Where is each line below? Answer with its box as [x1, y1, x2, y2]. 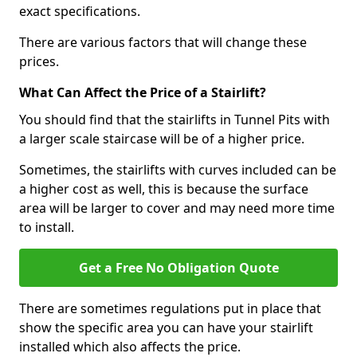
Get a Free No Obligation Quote [78, 258, 279, 277]
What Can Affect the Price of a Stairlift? [19, 83, 266, 101]
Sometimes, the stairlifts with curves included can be [19, 160, 336, 178]
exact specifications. [19, 2, 140, 20]
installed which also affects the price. [19, 337, 241, 355]
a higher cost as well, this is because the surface [19, 179, 308, 198]
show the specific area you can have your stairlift [19, 318, 313, 336]
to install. [19, 218, 74, 236]
